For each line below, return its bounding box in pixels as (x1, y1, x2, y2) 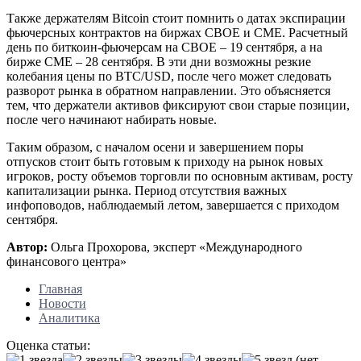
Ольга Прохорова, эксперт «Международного (48, 239, 302, 254)
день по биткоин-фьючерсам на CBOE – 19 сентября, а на (6, 39, 322, 54)
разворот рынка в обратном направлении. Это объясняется (6, 83, 330, 98)
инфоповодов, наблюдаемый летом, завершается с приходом (6, 197, 339, 212)
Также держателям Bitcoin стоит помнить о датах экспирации (6, 10, 346, 25)
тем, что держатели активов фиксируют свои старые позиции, (6, 98, 350, 112)
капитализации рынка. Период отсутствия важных (6, 183, 287, 197)
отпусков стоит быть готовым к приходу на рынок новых (6, 154, 323, 168)
